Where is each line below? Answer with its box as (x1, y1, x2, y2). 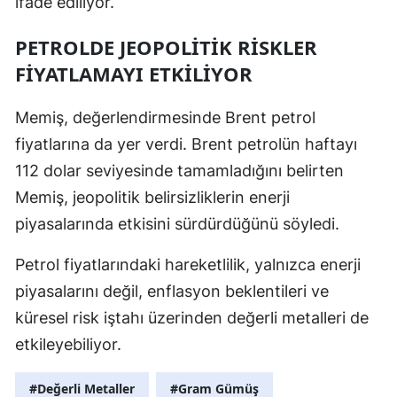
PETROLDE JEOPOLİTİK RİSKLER (15, 33, 317, 60)
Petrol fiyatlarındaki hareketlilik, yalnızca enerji (15, 254, 361, 274)
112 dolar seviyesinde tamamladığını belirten (15, 160, 344, 180)
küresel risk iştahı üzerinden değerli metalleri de (15, 307, 369, 327)
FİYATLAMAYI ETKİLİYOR (15, 59, 253, 87)
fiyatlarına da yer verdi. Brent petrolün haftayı (15, 134, 357, 153)
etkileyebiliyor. (15, 334, 121, 354)
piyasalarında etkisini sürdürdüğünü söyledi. (15, 214, 339, 233)
